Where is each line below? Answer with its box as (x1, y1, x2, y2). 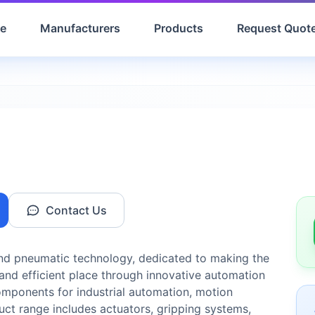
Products (154, 21, 203, 35)
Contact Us (46, 203, 107, 217)
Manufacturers (40, 21, 120, 35)
